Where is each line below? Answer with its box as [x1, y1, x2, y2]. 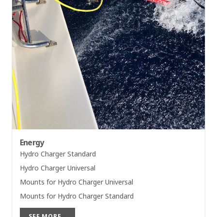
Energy [20, 137, 44, 148]
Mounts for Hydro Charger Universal [20, 177, 133, 186]
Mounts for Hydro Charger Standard [20, 191, 134, 201]
